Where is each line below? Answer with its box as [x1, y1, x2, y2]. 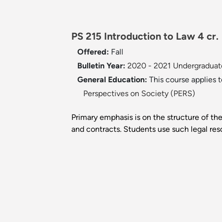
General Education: [77, 75, 149, 85]
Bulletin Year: [77, 61, 125, 71]
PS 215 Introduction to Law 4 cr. [71, 30, 219, 43]
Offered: [77, 47, 111, 57]
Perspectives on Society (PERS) [83, 89, 195, 99]
